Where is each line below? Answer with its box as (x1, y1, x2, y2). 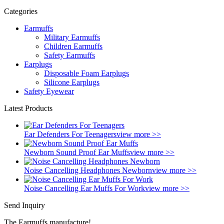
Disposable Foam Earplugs (44, 68, 129, 77)
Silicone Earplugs (44, 77, 99, 86)
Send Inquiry (4, 200, 45, 209)
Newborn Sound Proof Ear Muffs (24, 147, 130, 156)
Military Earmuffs (44, 32, 100, 41)
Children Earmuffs (44, 41, 102, 50)
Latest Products (4, 103, 52, 112)
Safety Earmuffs (44, 50, 95, 59)
